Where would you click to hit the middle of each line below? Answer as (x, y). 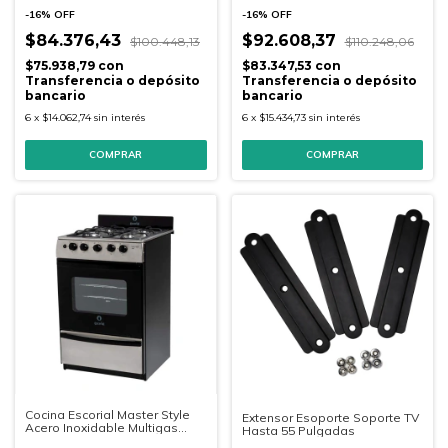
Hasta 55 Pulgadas (298, 430)
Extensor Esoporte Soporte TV (330, 417)
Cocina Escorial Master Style (107, 414)
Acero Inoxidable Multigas (101, 427)
